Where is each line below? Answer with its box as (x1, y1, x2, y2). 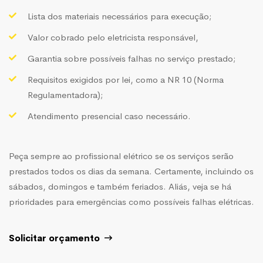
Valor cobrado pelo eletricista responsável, (28, 31, 198, 43)
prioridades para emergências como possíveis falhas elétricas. (9, 195, 254, 207)
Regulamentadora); (28, 89, 103, 100)
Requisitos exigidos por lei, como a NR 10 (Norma (28, 73, 224, 85)
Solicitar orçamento (9, 232, 102, 244)
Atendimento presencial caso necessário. (28, 110, 191, 122)
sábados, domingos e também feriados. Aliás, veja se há (9, 180, 231, 192)
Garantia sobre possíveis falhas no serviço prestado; (28, 52, 235, 64)
